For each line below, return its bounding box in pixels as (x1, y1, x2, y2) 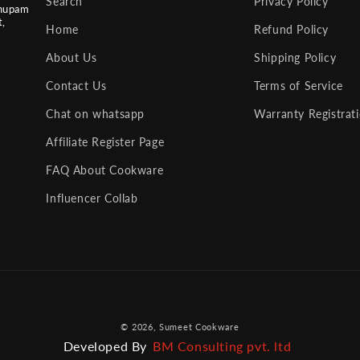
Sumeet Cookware (159, 321, 239, 333)
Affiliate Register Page (46, 135, 165, 149)
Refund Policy (254, 22, 329, 36)
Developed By (63, 338, 147, 354)
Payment (179, 309, 233, 325)
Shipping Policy (254, 51, 337, 64)
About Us (46, 51, 97, 64)
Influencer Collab (46, 191, 138, 205)
